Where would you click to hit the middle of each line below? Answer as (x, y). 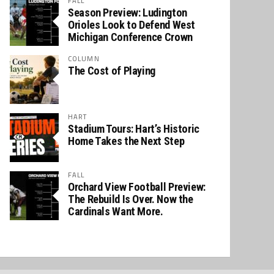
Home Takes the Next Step (126, 141)
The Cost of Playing (112, 71)
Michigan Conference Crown (130, 37)
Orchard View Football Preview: (137, 187)
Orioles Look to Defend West (132, 25)
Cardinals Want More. (116, 211)
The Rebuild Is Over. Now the (131, 199)
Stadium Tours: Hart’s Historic (134, 129)
